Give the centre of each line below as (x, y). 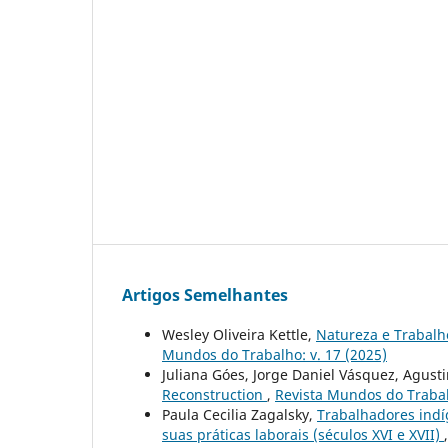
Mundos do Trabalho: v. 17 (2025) (274, 354)
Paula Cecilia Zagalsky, (239, 414)
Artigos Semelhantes (205, 294)
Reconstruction (214, 394)
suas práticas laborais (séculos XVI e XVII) (303, 434)
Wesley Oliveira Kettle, (239, 334)
